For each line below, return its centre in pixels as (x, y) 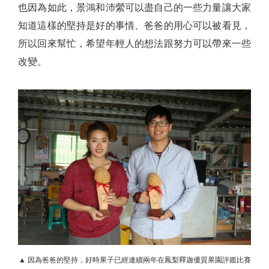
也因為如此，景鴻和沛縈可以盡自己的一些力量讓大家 (134, 8)
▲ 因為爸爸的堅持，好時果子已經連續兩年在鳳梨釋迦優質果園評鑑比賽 (134, 260)
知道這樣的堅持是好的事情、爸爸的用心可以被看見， (134, 26)
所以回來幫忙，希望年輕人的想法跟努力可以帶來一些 (134, 44)
